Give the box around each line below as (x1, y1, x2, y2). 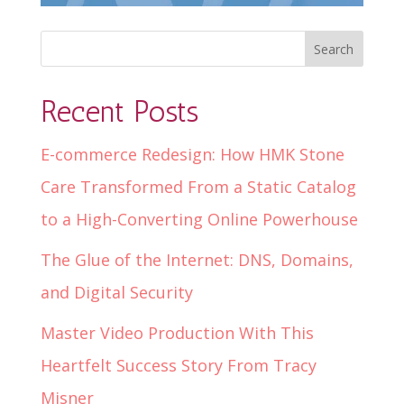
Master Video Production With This (40, 321, 314, 344)
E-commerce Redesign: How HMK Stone (40, 142, 344, 165)
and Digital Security (40, 280, 193, 303)
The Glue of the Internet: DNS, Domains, (40, 248, 353, 271)
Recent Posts (40, 93, 198, 129)
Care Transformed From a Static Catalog (40, 175, 356, 197)
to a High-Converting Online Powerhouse (40, 207, 358, 230)
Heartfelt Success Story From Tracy (40, 353, 317, 376)
